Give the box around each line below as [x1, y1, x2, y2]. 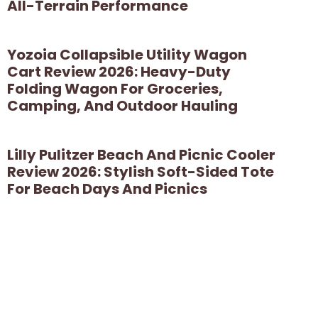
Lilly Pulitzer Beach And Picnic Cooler [7, 144, 275, 165]
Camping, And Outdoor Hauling [7, 95, 238, 116]
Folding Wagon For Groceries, [7, 78, 223, 99]
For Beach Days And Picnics [7, 178, 207, 199]
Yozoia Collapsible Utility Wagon [7, 44, 247, 65]
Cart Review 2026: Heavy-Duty [7, 61, 231, 82]
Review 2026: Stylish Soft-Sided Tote [7, 161, 274, 182]
